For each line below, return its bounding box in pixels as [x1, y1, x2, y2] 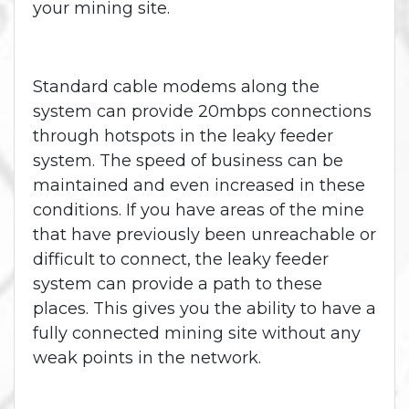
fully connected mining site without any [33, 323, 361, 344]
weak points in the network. [33, 348, 266, 369]
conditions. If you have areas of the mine [33, 200, 364, 221]
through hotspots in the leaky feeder [33, 126, 333, 147]
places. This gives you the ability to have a [33, 299, 376, 320]
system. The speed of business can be [33, 151, 343, 172]
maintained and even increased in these [33, 175, 365, 196]
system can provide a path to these [33, 274, 322, 295]
